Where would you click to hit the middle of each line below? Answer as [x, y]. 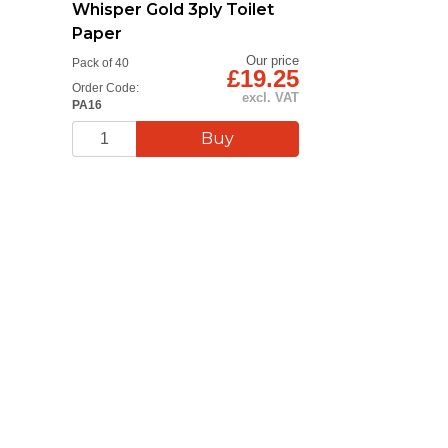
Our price [273, 61]
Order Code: [105, 88]
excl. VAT [271, 98]
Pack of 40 [100, 63]
